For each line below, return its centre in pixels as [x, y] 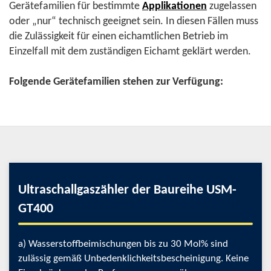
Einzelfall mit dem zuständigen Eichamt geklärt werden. [130, 52]
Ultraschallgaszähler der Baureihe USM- [127, 190]
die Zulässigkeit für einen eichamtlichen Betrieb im [119, 37]
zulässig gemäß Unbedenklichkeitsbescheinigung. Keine [133, 259]
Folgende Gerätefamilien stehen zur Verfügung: [116, 82]
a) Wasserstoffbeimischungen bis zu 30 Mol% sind [123, 244]
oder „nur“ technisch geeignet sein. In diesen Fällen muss [134, 21]
